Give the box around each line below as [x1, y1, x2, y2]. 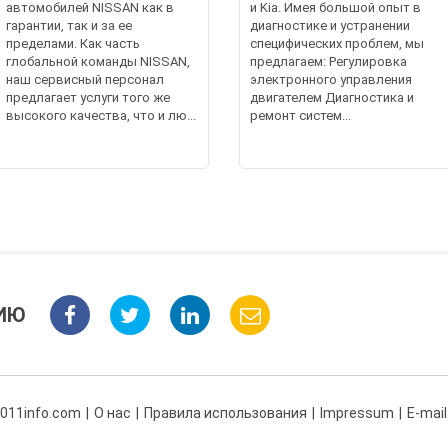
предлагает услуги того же [6, 89, 171, 105]
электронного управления [250, 71, 412, 87]
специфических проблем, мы [250, 35, 424, 51]
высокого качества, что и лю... [6, 107, 197, 123]
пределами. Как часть [6, 35, 141, 51]
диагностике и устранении [250, 17, 410, 33]
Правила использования [144, 404, 307, 421]
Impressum [320, 404, 394, 421]
